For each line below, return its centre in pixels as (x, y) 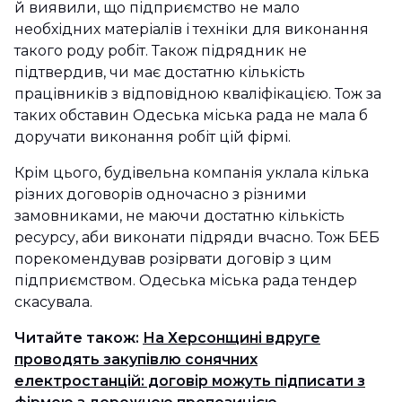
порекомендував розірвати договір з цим (173, 259)
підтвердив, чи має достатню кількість (160, 72)
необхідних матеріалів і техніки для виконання (192, 29)
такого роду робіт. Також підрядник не (161, 51)
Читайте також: (77, 338)
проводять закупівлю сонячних (136, 359)
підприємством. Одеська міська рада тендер (186, 280)
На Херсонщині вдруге (232, 338)
